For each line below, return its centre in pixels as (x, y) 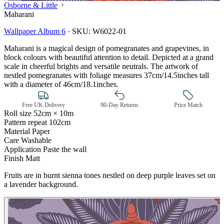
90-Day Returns (119, 105)
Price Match (188, 105)
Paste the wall (65, 149)
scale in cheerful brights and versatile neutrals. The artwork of (101, 66)
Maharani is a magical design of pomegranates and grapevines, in (106, 48)
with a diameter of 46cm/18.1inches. (61, 84)
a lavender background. (41, 184)
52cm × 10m (53, 113)
